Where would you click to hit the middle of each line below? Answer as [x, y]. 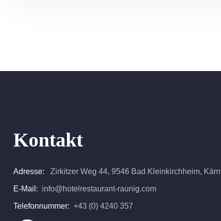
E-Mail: [26, 189]
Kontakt [48, 140]
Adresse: [29, 171]
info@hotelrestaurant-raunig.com [99, 189]
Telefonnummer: [41, 206]
